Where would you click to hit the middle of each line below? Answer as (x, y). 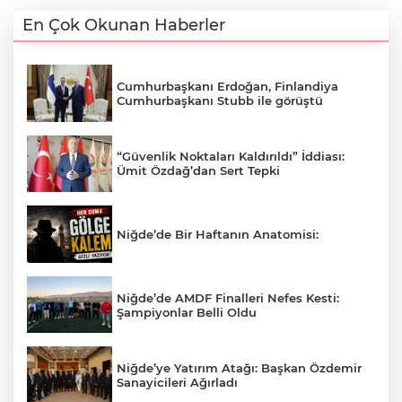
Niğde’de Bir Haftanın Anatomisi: (218, 234)
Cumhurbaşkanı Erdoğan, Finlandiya (227, 86)
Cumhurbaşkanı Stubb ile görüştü (220, 100)
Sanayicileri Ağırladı (177, 383)
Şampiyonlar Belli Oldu (187, 312)
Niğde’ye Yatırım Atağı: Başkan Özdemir (239, 368)
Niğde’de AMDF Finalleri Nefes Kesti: (228, 297)
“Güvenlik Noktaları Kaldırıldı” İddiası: (231, 157)
